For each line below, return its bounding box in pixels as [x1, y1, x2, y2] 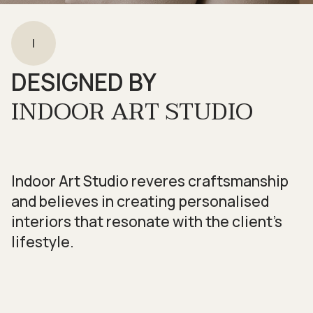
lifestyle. [11, 231, 74, 252]
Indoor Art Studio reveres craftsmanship [11, 170, 289, 191]
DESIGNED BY [11, 65, 156, 98]
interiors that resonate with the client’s [11, 211, 282, 231]
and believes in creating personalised [11, 191, 269, 211]
